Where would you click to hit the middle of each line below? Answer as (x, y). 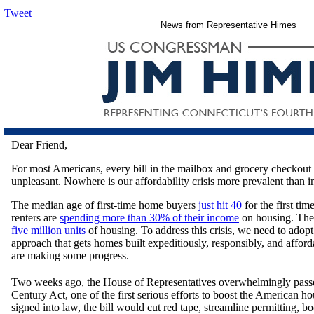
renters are (35, 218)
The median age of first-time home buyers (105, 205)
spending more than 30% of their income (149, 218)
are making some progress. (70, 255)
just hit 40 (220, 205)
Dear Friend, (39, 145)
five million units (48, 230)
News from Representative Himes (228, 25)
